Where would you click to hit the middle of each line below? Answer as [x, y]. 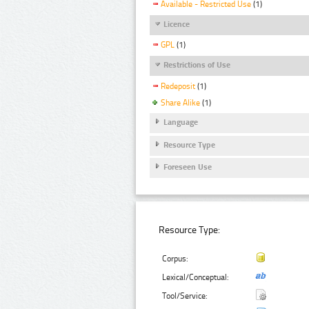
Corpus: [176, 258]
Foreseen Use [188, 167]
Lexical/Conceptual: [196, 277]
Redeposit [178, 86]
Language [181, 122]
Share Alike [180, 102]
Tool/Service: [185, 296]
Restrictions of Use [197, 65]
